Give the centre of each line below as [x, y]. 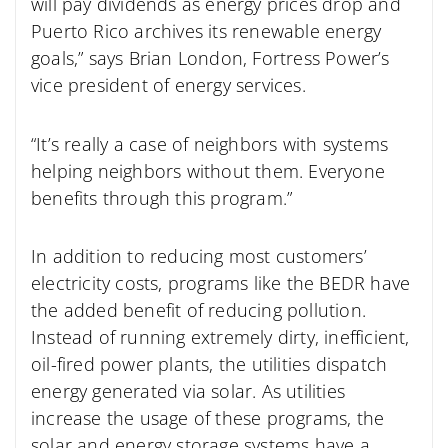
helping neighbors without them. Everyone [208, 170]
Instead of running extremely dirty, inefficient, [220, 337]
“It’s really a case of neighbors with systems [210, 143]
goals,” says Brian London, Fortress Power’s [210, 58]
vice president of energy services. [168, 85]
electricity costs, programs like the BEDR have [221, 283]
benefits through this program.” [162, 197]
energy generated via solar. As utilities [188, 391]
